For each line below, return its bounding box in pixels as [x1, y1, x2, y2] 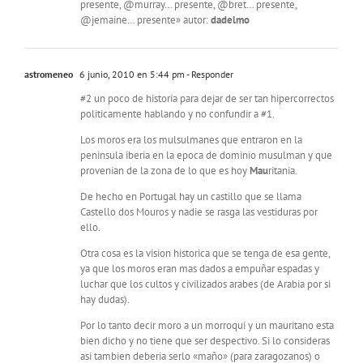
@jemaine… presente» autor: [80, 13, 211, 28]
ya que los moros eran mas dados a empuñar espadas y [80, 262, 319, 276]
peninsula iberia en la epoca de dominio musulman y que [80, 148, 332, 163]
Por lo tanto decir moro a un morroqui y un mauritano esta [80, 318, 334, 333]
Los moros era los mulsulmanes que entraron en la [80, 133, 302, 147]
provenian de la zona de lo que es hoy [80, 164, 250, 178]
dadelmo [211, 13, 250, 28]
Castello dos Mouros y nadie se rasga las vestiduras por [80, 205, 318, 220]
